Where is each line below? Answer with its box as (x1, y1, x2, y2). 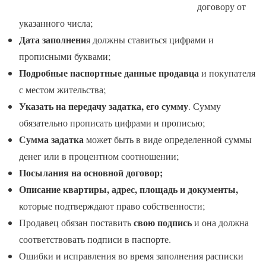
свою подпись (134, 215, 192, 229)
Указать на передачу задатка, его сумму (19, 99, 188, 113)
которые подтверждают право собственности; (19, 199, 205, 212)
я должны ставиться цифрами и (86, 33, 214, 46)
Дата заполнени (19, 32, 86, 46)
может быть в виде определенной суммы (84, 132, 252, 145)
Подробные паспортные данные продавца (19, 65, 199, 80)
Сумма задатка (19, 132, 84, 146)
